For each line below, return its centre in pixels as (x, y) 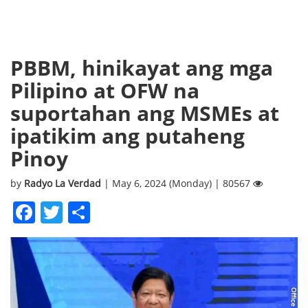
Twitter (98, 212)
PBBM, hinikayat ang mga (142, 67)
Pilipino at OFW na (105, 90)
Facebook (84, 212)
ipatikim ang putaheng (128, 135)
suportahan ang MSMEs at (145, 113)
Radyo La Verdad (64, 183)
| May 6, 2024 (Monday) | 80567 (178, 183)
